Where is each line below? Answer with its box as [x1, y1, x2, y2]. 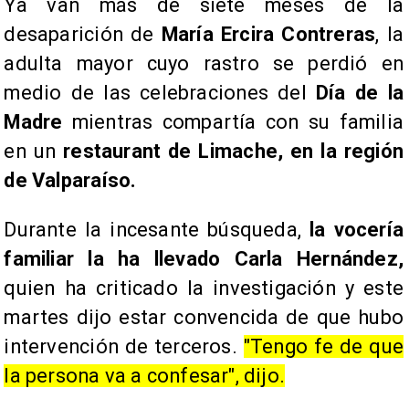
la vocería [309, 218, 404, 242]
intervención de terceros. [4, 335, 244, 359]
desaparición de [4, 23, 162, 47]
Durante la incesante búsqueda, [4, 218, 310, 242]
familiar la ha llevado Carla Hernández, [4, 247, 404, 271]
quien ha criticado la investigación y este [4, 277, 404, 300]
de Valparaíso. [4, 169, 137, 193]
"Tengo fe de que [243, 335, 404, 359]
